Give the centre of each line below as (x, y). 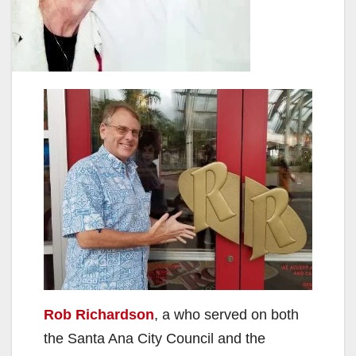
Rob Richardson (99, 315)
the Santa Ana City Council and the (155, 339)
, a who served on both (226, 315)
